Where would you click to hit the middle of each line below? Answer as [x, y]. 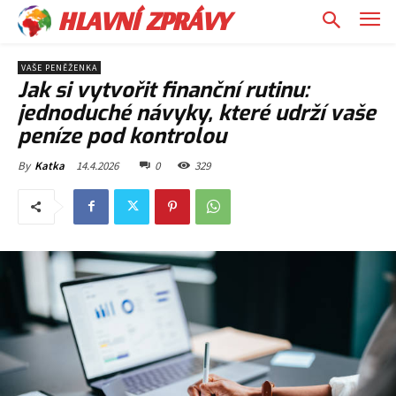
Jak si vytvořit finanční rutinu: [164, 90]
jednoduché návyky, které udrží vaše [197, 113]
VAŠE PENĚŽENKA [59, 67]
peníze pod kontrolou [122, 136]
